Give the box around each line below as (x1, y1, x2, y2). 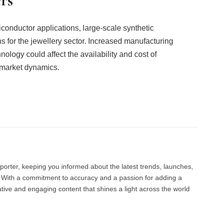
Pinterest (68, 104, 99, 113)
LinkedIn (102, 104, 134, 113)
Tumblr (134, 104, 160, 113)
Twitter (35, 104, 61, 113)
